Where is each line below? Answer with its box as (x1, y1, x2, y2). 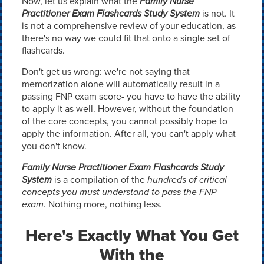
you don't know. (21, 139, 87, 153)
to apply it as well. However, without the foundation (21, 102, 233, 115)
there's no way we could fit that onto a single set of (21, 31, 230, 45)
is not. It (199, 6, 235, 20)
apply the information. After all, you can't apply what (21, 127, 236, 140)
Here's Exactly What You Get (25, 223, 239, 247)
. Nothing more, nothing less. (43, 197, 162, 211)
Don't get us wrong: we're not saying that (21, 65, 190, 78)
